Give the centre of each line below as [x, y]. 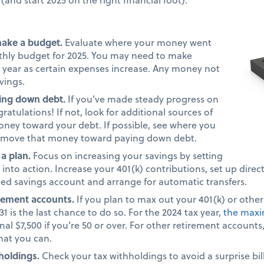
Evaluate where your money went [138, 42]
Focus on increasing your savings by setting [128, 155]
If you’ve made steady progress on [143, 98]
